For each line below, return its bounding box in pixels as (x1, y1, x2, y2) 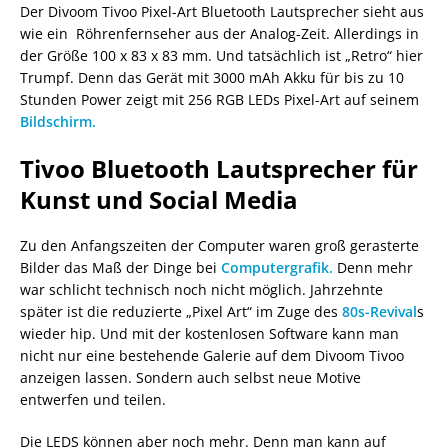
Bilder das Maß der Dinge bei (20, 257, 221, 277)
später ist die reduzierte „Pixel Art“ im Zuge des (20, 301, 342, 321)
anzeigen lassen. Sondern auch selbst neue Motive (20, 367, 361, 387)
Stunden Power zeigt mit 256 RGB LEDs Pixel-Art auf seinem (20, 89, 419, 109)
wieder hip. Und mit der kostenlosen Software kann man (20, 323, 399, 343)
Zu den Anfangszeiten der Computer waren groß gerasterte (20, 235, 419, 255)
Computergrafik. (221, 257, 333, 277)
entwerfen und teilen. (20, 389, 166, 409)
